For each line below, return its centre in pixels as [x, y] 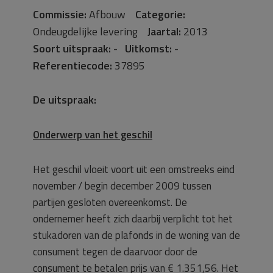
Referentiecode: [73, 65]
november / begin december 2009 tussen [122, 186]
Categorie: [160, 14]
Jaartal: [164, 31]
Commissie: [60, 14]
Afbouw [111, 14]
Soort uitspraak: [72, 48]
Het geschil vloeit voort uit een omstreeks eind [134, 169]
